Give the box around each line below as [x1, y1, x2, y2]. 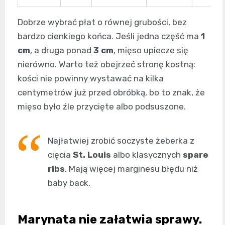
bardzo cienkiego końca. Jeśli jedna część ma [18, 31, 201, 41]
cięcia [48, 149, 73, 160]
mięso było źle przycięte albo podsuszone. [18, 101, 186, 111]
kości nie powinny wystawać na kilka [18, 73, 164, 83]
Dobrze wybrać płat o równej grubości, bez [18, 17, 187, 27]
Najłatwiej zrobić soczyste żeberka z [48, 135, 194, 146]
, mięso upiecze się [114, 45, 188, 55]
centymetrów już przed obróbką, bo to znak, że [18, 87, 205, 97]
